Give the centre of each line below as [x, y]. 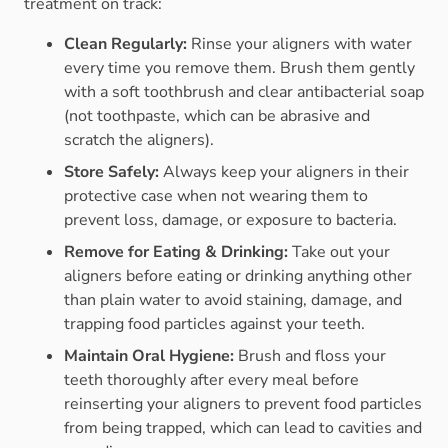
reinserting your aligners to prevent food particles [243, 404]
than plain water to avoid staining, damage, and [233, 300]
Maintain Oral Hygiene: [149, 356]
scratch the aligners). [139, 140]
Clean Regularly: [125, 44]
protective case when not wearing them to [216, 196]
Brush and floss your [310, 356]
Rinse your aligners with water [299, 44]
